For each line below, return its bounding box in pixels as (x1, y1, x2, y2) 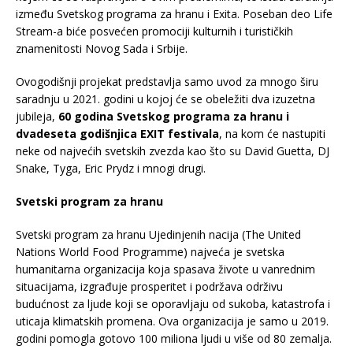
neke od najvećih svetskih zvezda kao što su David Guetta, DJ (16, 143, 329, 159)
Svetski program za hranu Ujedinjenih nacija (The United (16, 227, 301, 243)
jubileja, (16, 109, 58, 124)
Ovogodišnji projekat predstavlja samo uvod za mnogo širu (16, 74, 318, 90)
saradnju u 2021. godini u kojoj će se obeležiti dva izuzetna (16, 91, 315, 107)
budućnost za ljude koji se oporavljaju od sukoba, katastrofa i (16, 296, 330, 312)
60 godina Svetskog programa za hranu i (58, 109, 289, 124)
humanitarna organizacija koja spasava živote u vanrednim (16, 262, 315, 277)
